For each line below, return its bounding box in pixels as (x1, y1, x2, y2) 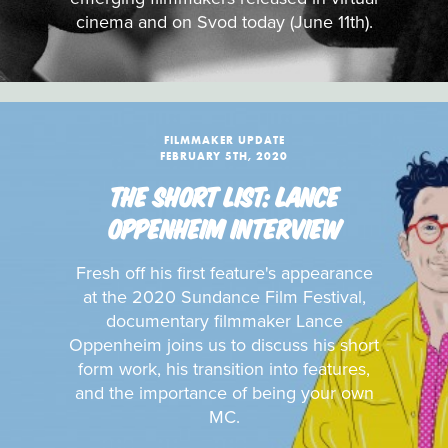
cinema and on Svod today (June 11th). (75, 11, 373, 33)
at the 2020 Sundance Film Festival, (82, 286, 366, 308)
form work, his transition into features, (78, 358, 370, 380)
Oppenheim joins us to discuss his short (69, 334, 379, 356)
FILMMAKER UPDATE (163, 133, 285, 147)
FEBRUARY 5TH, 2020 (160, 149, 288, 163)
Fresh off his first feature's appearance (75, 262, 373, 284)
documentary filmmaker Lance (105, 310, 343, 332)
